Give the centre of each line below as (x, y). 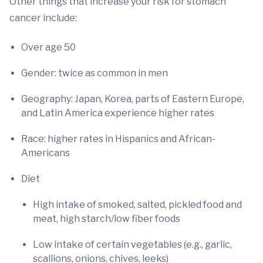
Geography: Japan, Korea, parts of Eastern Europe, (133, 99)
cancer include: (43, 18)
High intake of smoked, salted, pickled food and (137, 205)
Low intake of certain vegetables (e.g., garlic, (132, 245)
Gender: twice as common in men (95, 73)
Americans (45, 153)
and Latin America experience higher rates (118, 113)
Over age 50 (48, 47)
